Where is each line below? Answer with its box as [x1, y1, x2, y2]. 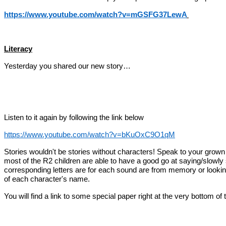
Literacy [4, 44, 32, 53]
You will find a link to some [4, 192, 92, 200]
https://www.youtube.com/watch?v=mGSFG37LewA [4, 10, 187, 19]
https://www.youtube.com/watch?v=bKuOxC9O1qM [4, 130, 175, 139]
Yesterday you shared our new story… [4, 62, 131, 70]
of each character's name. [4, 175, 90, 183]
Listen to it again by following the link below [4, 113, 144, 122]
